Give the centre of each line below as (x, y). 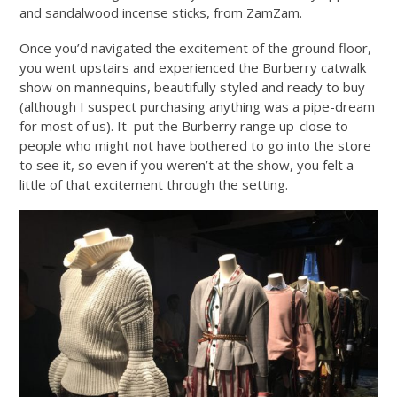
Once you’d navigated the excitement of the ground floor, (196, 47)
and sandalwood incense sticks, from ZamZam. (161, 12)
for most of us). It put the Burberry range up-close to (184, 125)
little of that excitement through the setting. (154, 184)
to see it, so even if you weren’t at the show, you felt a (187, 164)
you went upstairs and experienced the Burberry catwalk (193, 67)
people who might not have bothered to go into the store (196, 145)
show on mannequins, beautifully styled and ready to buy (193, 86)
